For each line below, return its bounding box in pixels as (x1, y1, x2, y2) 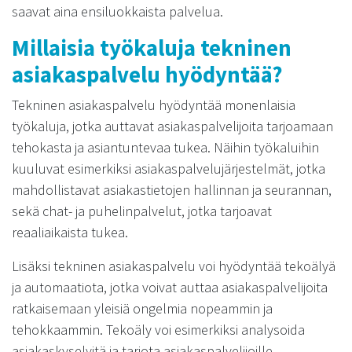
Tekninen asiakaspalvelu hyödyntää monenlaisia (12, 96, 295, 114)
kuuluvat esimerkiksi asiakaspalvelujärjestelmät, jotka (12, 159, 325, 178)
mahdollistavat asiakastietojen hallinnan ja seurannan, (12, 181, 332, 199)
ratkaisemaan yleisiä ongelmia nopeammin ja (12, 299, 273, 317)
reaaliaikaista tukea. (12, 223, 128, 241)
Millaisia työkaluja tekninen (12, 34, 291, 62)
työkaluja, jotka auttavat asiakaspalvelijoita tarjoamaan (12, 117, 333, 135)
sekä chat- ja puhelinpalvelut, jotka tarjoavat (12, 202, 272, 220)
